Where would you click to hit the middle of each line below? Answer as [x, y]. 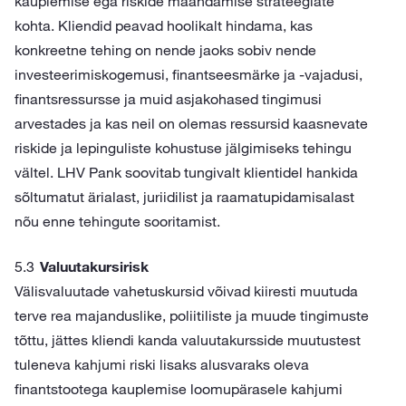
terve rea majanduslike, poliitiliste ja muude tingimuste [192, 315]
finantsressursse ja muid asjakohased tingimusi [168, 99]
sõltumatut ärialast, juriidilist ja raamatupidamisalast [184, 197]
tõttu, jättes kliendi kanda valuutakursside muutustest [188, 340]
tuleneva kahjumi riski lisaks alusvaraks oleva [162, 364]
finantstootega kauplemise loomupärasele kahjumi [179, 389]
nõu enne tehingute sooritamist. [117, 221]
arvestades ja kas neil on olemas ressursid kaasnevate [191, 123]
